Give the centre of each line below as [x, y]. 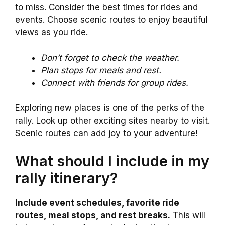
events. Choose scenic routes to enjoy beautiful [111, 20]
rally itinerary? [66, 178]
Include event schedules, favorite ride [97, 203]
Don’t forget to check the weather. [110, 58]
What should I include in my [112, 161]
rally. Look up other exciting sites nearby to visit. [113, 121]
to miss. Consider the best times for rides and [106, 7]
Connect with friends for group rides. [115, 83]
